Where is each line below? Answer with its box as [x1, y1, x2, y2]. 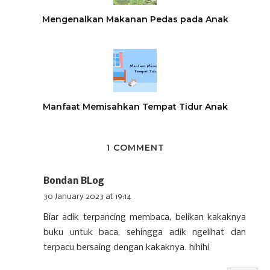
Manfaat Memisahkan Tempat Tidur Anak [42, 101, 228, 112]
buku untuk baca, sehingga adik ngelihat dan [43, 228, 246, 237]
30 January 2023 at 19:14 [43, 193, 131, 201]
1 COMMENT [105, 142, 165, 153]
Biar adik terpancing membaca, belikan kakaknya [43, 213, 246, 222]
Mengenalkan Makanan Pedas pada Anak [42, 14, 228, 25]
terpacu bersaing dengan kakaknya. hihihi [43, 243, 209, 253]
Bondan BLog [43, 177, 104, 186]
